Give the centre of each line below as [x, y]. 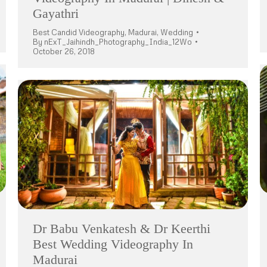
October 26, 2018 [64, 52]
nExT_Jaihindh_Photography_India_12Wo [118, 42]
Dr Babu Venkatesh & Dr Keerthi [122, 229]
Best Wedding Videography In [113, 244]
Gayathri [56, 14]
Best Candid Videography [79, 32]
